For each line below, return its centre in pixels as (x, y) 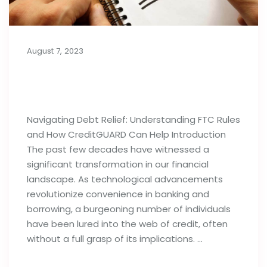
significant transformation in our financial (118, 164)
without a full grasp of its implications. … (115, 238)
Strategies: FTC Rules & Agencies (127, 92)
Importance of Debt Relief (105, 75)
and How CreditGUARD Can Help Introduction (126, 134)
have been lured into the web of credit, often (127, 223)
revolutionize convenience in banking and (118, 194)
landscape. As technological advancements (125, 179)
